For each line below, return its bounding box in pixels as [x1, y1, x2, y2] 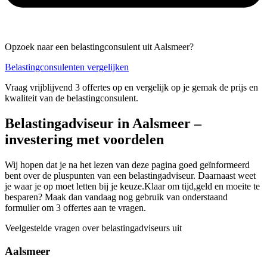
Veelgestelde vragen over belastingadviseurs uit [5, 223, 182, 234]
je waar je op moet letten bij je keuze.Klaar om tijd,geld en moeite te [5, 181, 260, 192]
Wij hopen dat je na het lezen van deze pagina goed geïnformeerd [5, 160, 250, 170]
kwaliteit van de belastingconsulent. [5, 93, 138, 104]
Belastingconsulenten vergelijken [5, 62, 129, 73]
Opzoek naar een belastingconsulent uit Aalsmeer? [5, 42, 194, 52]
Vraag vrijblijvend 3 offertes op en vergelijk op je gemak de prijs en [5, 82, 258, 93]
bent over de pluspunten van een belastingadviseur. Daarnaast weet [5, 170, 256, 181]
